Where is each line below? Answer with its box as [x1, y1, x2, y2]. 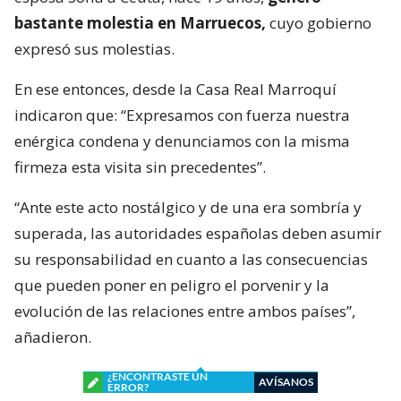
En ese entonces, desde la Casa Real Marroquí [14, 79, 337, 100]
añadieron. [14, 327, 91, 348]
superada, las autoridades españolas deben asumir [14, 223, 381, 244]
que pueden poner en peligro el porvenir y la [14, 275, 329, 296]
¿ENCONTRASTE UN [107, 370, 208, 384]
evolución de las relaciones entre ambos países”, [14, 301, 355, 322]
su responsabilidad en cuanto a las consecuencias [14, 249, 368, 270]
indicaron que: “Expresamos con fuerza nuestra [14, 105, 350, 126]
